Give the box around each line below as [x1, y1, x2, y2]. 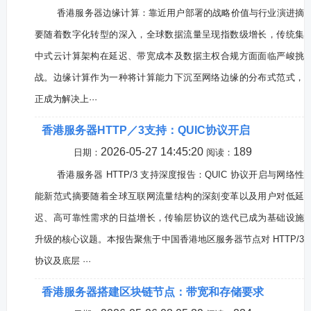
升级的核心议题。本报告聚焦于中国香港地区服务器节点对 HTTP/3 [34, 234, 305, 244]
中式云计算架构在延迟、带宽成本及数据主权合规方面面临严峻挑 [34, 51, 305, 61]
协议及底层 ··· [34, 255, 91, 266]
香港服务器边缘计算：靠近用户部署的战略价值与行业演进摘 [56, 8, 305, 18]
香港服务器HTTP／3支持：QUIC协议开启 [41, 124, 250, 136]
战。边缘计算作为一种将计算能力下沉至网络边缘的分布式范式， [34, 72, 305, 83]
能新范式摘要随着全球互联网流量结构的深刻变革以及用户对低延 [34, 191, 305, 201]
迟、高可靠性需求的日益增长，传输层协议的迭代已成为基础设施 [34, 212, 305, 223]
